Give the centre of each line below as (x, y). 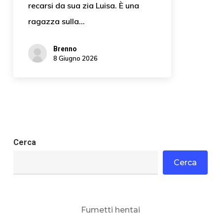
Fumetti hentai (110, 210)
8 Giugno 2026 (75, 58)
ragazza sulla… (56, 21)
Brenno (65, 49)
